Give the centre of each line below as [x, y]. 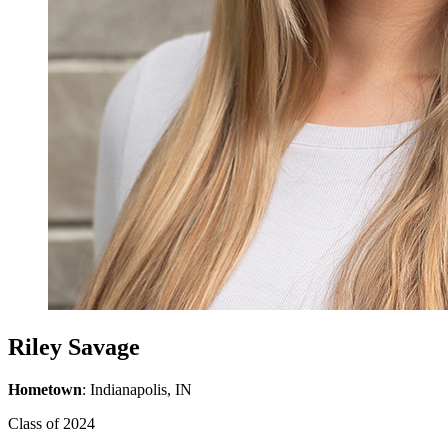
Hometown [45, 389]
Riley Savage [74, 346]
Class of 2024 [51, 423]
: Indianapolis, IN [137, 389]
